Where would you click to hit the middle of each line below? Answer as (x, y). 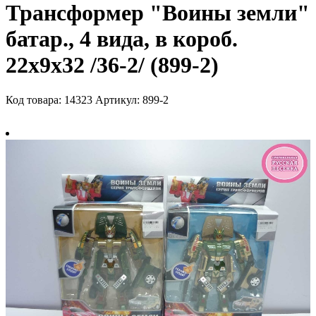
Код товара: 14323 (49, 99)
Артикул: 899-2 (132, 99)
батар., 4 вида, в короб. (122, 39)
